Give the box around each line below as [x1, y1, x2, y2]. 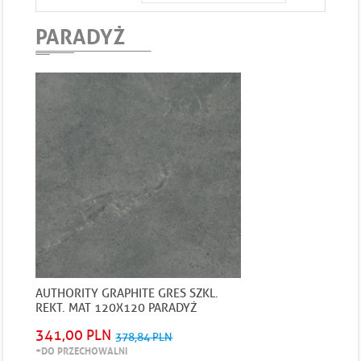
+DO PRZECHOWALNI [35, 342, 128, 358]
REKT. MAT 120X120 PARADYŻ [35, 301, 198, 315]
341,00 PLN [35, 326, 112, 344]
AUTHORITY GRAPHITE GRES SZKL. [35, 286, 219, 301]
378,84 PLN [115, 330, 173, 344]
